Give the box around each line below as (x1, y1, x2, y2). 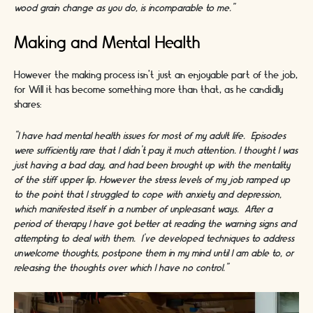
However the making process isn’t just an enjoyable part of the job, (14, 70, 298, 82)
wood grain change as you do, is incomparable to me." (14, 3, 235, 15)
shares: (14, 99, 41, 111)
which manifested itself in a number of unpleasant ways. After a (14, 203, 272, 215)
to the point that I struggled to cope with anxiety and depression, (14, 189, 282, 201)
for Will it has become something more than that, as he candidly (14, 85, 283, 96)
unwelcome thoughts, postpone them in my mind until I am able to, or (14, 247, 293, 259)
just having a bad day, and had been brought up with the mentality (14, 159, 290, 171)
